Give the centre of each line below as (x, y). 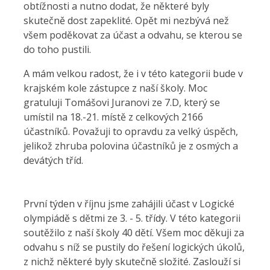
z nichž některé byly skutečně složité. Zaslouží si (132, 262)
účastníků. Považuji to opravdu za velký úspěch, (131, 131)
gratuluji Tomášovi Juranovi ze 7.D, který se (122, 102)
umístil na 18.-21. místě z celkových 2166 (113, 117)
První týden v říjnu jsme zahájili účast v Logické (129, 204)
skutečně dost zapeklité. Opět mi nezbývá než (126, 20)
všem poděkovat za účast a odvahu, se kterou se (133, 35)
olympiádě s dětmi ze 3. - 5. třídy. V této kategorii (132, 218)
